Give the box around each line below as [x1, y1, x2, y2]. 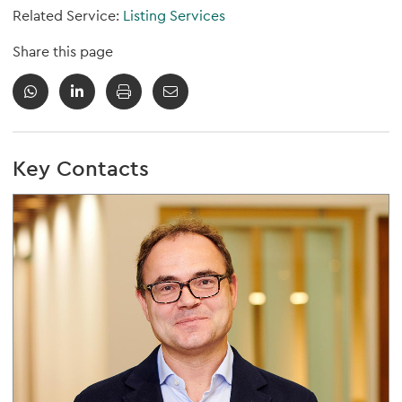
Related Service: [13, 6, 123, 25]
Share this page [13, 42, 113, 61]
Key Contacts [13, 154, 149, 182]
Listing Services [123, 6, 225, 25]
